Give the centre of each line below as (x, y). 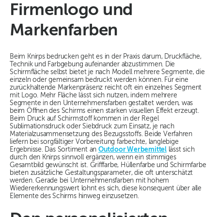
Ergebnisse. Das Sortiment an (54, 150)
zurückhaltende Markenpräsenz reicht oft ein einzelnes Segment (106, 88)
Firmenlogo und (71, 11)
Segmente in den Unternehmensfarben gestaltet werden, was (101, 103)
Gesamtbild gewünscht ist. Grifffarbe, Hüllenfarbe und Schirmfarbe (108, 165)
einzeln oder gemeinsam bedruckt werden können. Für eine (99, 80)
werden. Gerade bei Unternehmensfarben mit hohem (90, 181)
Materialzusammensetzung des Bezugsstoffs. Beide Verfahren (101, 134)
